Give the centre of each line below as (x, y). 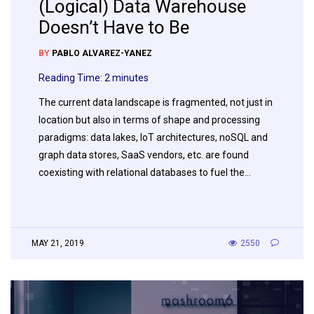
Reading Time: (71, 77)
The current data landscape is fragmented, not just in (156, 102)
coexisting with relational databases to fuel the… (145, 172)
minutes (130, 77)
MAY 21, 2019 (58, 243)
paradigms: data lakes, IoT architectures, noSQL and (153, 137)
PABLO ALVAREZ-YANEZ (102, 53)
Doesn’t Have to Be (114, 27)
